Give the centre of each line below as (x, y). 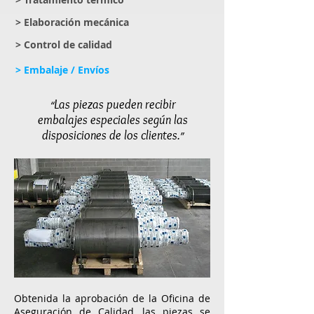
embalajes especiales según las (113, 120)
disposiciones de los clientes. (111, 135)
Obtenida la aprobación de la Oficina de (112, 298)
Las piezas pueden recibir (115, 104)
